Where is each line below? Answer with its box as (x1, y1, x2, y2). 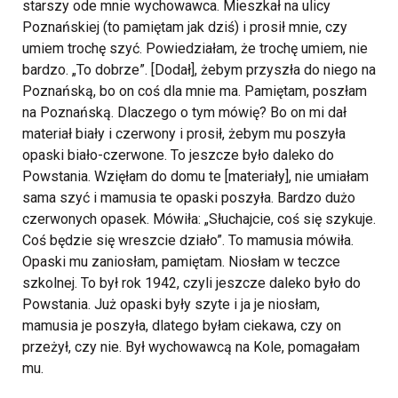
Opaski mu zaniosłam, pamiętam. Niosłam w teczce (22, 253, 340, 270)
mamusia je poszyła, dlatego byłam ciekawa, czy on (22, 317, 341, 334)
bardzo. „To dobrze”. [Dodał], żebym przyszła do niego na (22, 61, 376, 78)
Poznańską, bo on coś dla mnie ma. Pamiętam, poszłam (22, 83, 367, 99)
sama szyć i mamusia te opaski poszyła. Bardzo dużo (22, 189, 355, 206)
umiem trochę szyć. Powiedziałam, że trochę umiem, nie (22, 40, 368, 57)
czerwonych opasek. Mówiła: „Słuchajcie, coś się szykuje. (22, 211, 376, 227)
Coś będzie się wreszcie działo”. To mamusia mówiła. (22, 232, 354, 249)
